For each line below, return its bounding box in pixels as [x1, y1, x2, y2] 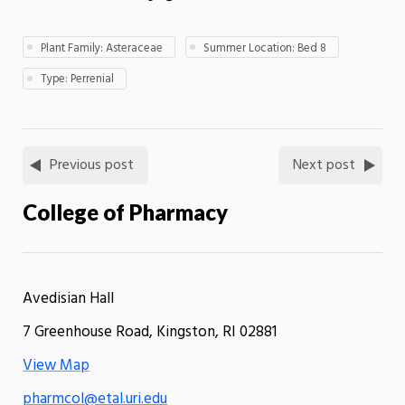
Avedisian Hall [23, 286, 114, 311]
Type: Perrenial [41, 70, 115, 89]
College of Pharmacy [23, 198, 228, 225]
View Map [23, 353, 89, 378]
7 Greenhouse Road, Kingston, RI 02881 [23, 319, 277, 344]
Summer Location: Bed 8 [203, 38, 327, 58]
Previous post [50, 153, 134, 177]
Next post [293, 153, 355, 177]
